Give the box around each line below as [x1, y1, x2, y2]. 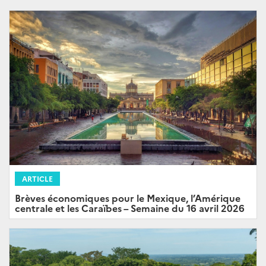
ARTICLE [22, 173, 53, 184]
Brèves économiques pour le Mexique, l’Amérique [15, 191, 240, 205]
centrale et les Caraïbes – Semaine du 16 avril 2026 [15, 201, 245, 215]
